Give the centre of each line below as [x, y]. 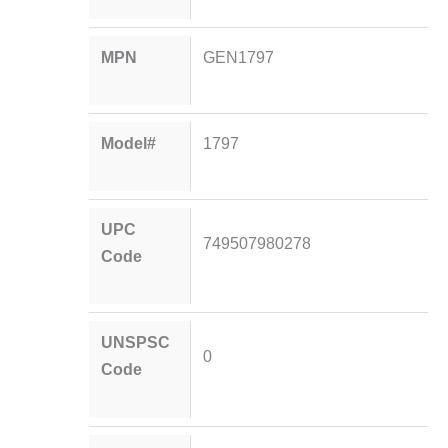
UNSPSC [136, 342]
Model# [129, 142]
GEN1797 [238, 56]
